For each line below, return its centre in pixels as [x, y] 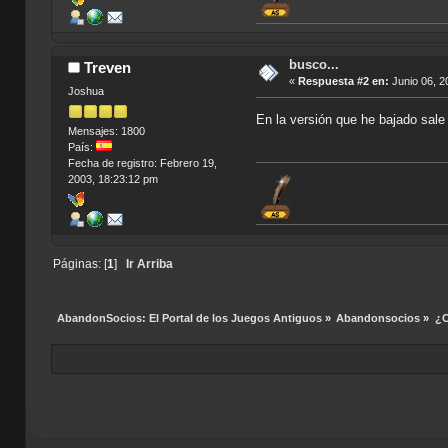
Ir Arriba [149, 263]
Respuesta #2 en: [343, 81]
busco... [313, 65]
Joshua [85, 90]
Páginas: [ [79, 263]
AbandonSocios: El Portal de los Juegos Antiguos [189, 318]
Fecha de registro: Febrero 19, [142, 163]
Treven [108, 68]
